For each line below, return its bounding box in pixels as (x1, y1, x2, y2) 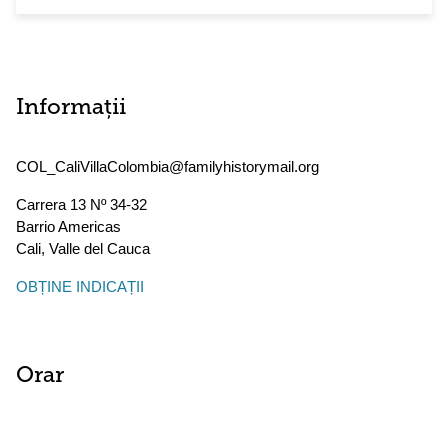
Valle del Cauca (49, 240, 150, 257)
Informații (16, 97, 126, 120)
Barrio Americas (16, 218, 121, 235)
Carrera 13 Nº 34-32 (16, 196, 147, 213)
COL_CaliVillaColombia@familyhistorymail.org (16, 158, 319, 175)
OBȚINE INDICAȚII (16, 278, 144, 295)
